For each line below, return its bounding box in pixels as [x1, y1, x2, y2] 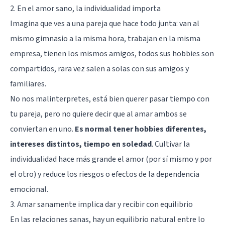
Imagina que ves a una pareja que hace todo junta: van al [10, 18, 199, 29]
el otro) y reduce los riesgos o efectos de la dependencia [10, 168, 199, 180]
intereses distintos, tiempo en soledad [10, 138, 152, 150]
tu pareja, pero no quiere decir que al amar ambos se [10, 108, 187, 120]
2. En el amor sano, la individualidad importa [10, 3, 161, 14]
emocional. [10, 183, 48, 195]
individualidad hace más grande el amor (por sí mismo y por [10, 153, 212, 165]
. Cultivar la [152, 138, 190, 150]
